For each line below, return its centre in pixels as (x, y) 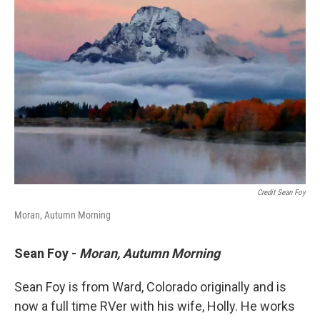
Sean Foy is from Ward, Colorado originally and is (150, 287)
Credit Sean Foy (281, 193)
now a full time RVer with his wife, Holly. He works (155, 306)
